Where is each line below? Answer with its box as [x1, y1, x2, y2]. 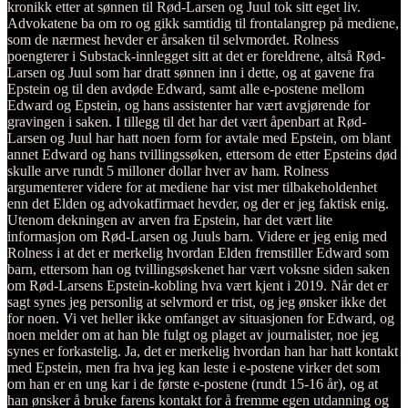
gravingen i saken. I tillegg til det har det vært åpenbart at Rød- [7, 113, 366, 129]
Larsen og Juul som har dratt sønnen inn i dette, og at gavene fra [7, 64, 374, 80]
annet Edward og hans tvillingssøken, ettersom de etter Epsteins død [7, 146, 397, 162]
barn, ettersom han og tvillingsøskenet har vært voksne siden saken [7, 260, 390, 277]
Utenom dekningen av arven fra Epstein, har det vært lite [7, 211, 332, 228]
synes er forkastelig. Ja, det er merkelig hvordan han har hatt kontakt [7, 342, 398, 359]
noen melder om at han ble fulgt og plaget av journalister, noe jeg [7, 326, 379, 342]
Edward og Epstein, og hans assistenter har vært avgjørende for [7, 97, 370, 113]
